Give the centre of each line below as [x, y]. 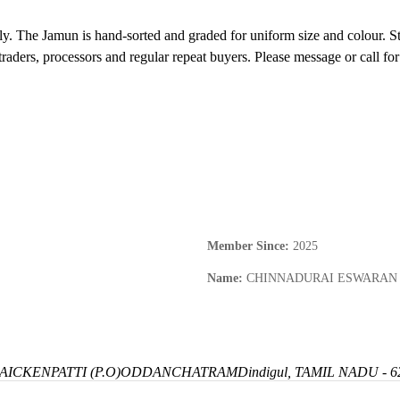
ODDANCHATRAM [179, 372]
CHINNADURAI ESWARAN [322, 279]
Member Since [246, 246]
